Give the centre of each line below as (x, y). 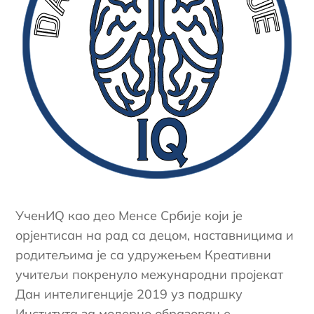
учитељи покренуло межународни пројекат (150, 274)
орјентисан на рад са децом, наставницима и (155, 235)
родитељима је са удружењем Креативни (144, 254)
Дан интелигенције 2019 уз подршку (129, 294)
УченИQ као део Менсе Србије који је (129, 215)
